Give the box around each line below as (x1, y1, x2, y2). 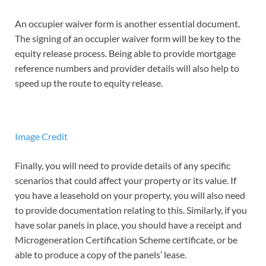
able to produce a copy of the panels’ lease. (15, 249, 186, 261)
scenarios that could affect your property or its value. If (15, 175, 236, 186)
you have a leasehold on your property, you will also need (15, 189, 245, 201)
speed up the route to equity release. (15, 77, 163, 89)
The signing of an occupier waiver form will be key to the (15, 33, 240, 45)
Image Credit (15, 131, 68, 142)
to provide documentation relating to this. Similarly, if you (15, 204, 247, 216)
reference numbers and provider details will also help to (15, 62, 239, 74)
